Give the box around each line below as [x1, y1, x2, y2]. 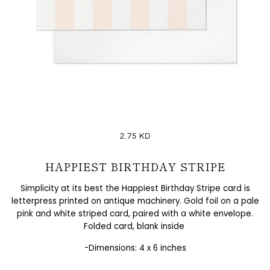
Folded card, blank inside [83, 221, 187, 233]
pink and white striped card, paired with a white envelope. [17, 208, 253, 220]
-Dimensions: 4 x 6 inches [84, 242, 186, 254]
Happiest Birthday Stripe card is [121, 183, 250, 195]
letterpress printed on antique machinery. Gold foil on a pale [11, 195, 259, 207]
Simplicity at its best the [20, 183, 122, 195]
